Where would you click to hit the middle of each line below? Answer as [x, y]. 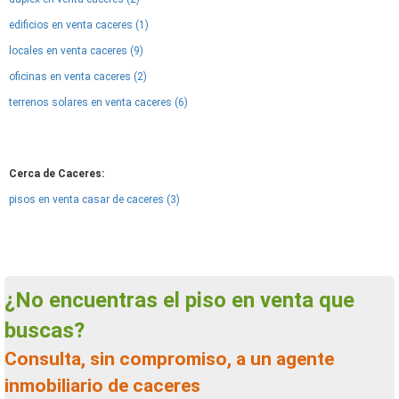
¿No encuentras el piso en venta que [18, 300]
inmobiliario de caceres [102, 386]
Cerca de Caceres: [57, 174]
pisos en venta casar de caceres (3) [94, 199]
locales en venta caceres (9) [76, 51]
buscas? [45, 330]
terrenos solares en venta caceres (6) [98, 102]
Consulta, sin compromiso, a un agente [11, 359]
